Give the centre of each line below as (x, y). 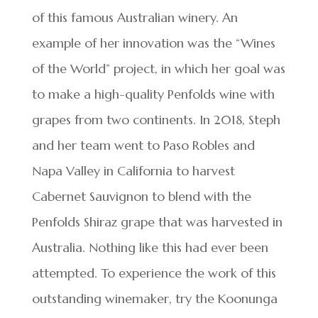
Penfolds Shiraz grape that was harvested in (157, 222)
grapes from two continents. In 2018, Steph (156, 120)
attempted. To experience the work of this (154, 273)
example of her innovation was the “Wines (153, 43)
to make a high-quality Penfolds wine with (153, 94)
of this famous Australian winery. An (135, 17)
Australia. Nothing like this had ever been (150, 247)
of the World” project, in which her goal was (158, 68)
